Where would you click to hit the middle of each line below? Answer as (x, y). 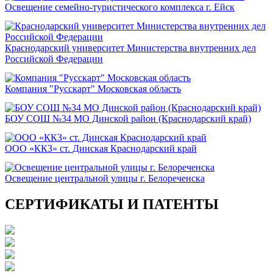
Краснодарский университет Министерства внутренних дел (130, 48)
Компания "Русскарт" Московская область (93, 89)
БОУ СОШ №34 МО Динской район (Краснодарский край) (128, 119)
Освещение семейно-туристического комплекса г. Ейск (120, 7)
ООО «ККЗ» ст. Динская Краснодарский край (101, 149)
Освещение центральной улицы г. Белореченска (105, 179)
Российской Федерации (54, 59)
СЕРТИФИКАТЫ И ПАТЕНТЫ (112, 204)
